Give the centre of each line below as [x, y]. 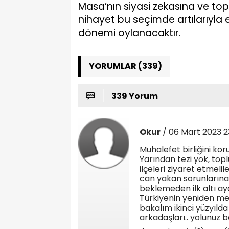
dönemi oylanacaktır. [130, 33]
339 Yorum [135, 96]
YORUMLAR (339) [125, 66]
